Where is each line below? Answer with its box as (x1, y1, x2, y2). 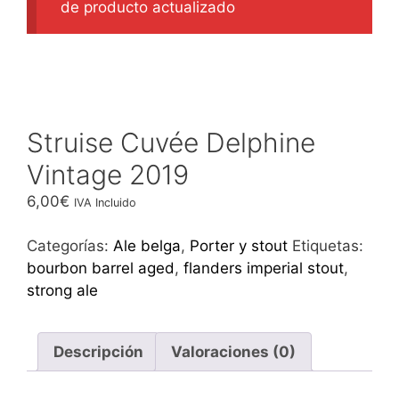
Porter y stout (190, 237, 288, 256)
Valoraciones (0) (171, 342, 296, 361)
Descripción (53, 342, 143, 361)
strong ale (27, 281, 98, 300)
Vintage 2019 (27, 158, 189, 191)
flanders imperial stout (183, 259, 344, 278)
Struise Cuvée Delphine (27, 126, 315, 159)
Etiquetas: (292, 237, 363, 256)
